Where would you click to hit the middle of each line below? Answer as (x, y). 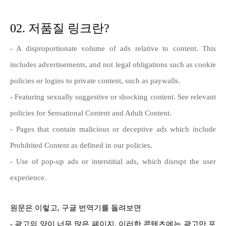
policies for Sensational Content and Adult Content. (91, 113)
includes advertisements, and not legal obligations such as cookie (113, 64)
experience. (28, 177)
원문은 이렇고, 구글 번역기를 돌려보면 (76, 208)
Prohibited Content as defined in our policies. (81, 145)
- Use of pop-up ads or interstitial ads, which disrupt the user (113, 161)
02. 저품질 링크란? (60, 28)
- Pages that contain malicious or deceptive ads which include (113, 129)
